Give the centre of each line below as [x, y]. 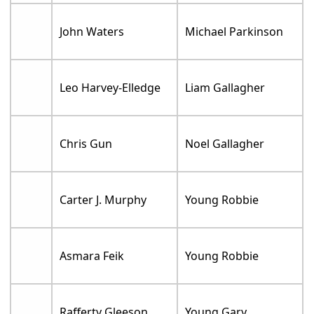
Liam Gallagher [225, 87]
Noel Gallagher [225, 143]
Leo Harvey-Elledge [110, 87]
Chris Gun [86, 143]
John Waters [92, 31]
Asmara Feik [92, 255]
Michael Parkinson [234, 31]
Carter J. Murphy [103, 199]
